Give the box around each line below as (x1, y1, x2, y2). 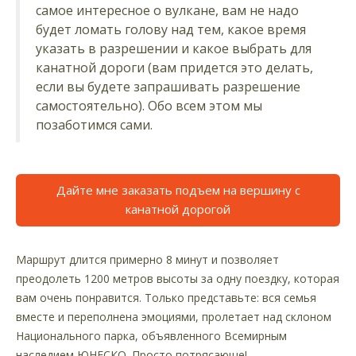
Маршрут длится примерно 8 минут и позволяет (16, 252, 279, 268)
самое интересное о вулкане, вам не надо (36, 2, 299, 20)
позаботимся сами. (36, 116, 153, 134)
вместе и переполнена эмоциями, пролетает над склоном (16, 309, 331, 325)
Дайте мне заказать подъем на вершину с (56, 182, 300, 199)
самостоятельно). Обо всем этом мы (36, 97, 262, 115)
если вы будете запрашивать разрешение (36, 78, 300, 96)
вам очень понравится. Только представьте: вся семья (16, 290, 316, 306)
